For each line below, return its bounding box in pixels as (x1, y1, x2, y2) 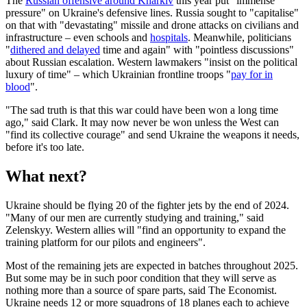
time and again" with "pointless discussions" (100, 44, 294, 56)
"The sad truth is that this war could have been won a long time (5, 104, 278, 116)
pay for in (231, 69, 273, 81)
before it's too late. (5, 141, 84, 153)
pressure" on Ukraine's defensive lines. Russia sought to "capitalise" (5, 7, 299, 19)
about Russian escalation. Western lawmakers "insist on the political (5, 56, 297, 69)
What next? (5, 167, 87, 186)
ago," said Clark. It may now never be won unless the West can (5, 116, 279, 129)
